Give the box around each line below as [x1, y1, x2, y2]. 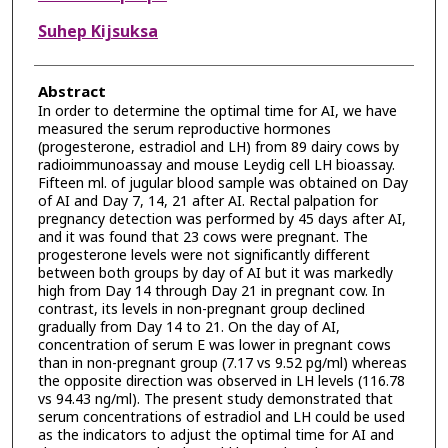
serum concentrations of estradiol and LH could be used [37, 406, 405, 428]
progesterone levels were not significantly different [37, 244, 370, 266]
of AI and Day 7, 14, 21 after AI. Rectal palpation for [37, 190, 378, 212]
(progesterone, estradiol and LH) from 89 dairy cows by [37, 136, 399, 158]
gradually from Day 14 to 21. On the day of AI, [37, 316, 340, 338]
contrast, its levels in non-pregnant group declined [37, 298, 365, 320]
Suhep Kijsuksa [37, 19, 158, 44]
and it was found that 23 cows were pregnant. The [37, 226, 368, 248]
